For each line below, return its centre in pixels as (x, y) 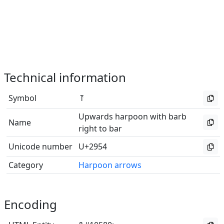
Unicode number (40, 146)
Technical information (65, 77)
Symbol (22, 98)
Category (26, 165)
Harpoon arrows (110, 165)
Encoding (30, 204)
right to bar (100, 128)
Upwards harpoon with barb (132, 116)
